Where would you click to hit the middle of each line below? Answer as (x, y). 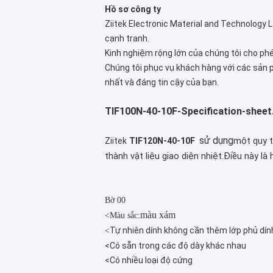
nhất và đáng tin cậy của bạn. (162, 82)
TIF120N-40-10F (163, 141)
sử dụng (216, 140)
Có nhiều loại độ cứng (151, 260)
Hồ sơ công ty (133, 9)
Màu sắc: (125, 215)
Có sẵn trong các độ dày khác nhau (178, 246)
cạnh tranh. (127, 38)
